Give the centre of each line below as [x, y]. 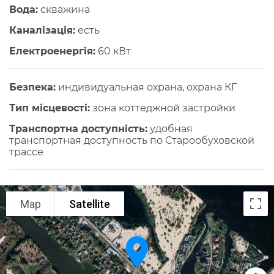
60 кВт [113, 51]
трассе [26, 152]
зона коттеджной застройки [163, 108]
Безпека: [32, 87]
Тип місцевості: [50, 108]
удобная [170, 129]
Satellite [90, 204]
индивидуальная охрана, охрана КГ [146, 87]
